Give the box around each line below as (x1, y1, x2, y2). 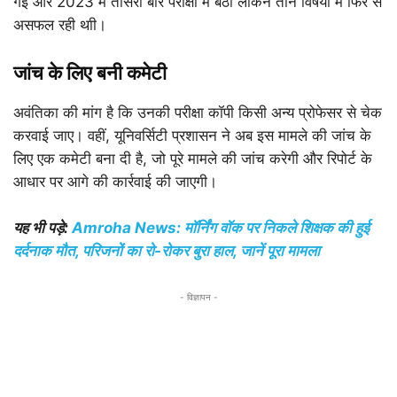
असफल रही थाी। (13, 15, 106, 34)
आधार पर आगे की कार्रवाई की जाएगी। (13, 172, 217, 191)
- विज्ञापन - (179, 291, 218, 302)
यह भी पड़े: (13, 218, 68, 237)
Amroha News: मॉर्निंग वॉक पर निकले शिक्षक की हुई (68, 218, 370, 237)
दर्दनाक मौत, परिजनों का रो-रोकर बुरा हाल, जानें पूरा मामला (13, 241, 323, 260)
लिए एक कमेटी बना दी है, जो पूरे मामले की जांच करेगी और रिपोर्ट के (13, 149, 372, 167)
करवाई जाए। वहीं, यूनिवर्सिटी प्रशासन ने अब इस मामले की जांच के (13, 126, 371, 144)
